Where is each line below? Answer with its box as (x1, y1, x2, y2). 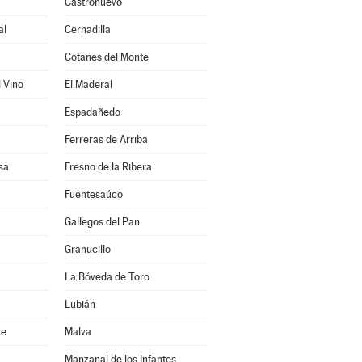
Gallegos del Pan (64, 216, 140, 228)
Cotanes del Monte (64, 51, 149, 63)
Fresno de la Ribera (64, 161, 152, 173)
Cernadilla (64, 23, 111, 36)
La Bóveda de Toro (64, 271, 149, 283)
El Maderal (64, 78, 112, 90)
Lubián (64, 298, 95, 310)
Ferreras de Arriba (64, 133, 148, 145)
